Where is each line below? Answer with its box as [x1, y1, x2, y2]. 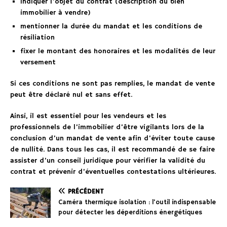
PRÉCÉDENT [68, 187, 104, 197]
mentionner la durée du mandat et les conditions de [20, 22, 202, 31]
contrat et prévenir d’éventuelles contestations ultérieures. [10, 167, 216, 177]
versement [20, 58, 56, 67]
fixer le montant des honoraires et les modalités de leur [20, 47, 215, 56]
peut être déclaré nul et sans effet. [10, 90, 132, 100]
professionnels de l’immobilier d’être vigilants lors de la [10, 123, 204, 132]
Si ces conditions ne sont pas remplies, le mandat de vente [10, 79, 215, 89]
